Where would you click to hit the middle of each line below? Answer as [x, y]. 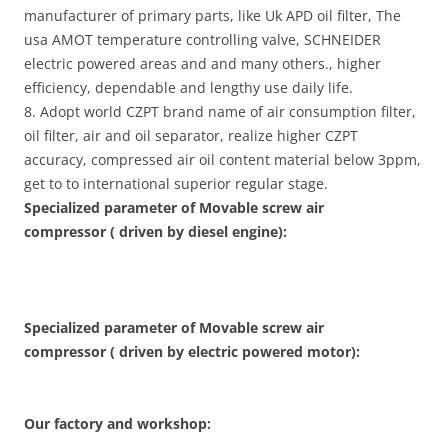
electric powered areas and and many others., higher [202, 63]
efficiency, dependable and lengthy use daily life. [188, 87]
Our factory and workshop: [117, 423]
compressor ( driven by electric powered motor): [192, 351]
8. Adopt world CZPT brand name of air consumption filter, [220, 111]
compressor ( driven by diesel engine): [155, 231]
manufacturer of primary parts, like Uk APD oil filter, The [212, 15]
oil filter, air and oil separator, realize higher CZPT [191, 135]
